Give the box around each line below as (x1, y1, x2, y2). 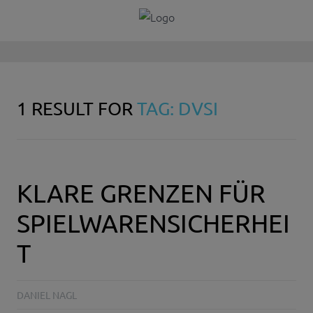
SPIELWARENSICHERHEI (17, 208, 290, 238)
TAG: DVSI (137, 98, 218, 120)
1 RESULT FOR (17, 98, 137, 120)
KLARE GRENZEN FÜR (17, 177, 265, 208)
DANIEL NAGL (17, 289, 77, 302)
